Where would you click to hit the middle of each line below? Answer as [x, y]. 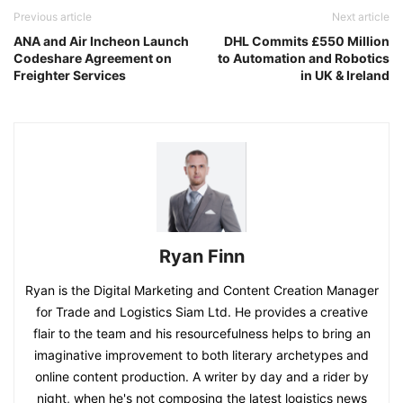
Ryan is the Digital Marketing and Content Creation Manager [201, 291]
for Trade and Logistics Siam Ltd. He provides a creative [201, 312]
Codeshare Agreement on [93, 58]
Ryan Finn [201, 257]
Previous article [53, 17]
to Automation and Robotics [304, 58]
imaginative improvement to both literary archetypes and [201, 355]
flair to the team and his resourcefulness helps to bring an [201, 334]
